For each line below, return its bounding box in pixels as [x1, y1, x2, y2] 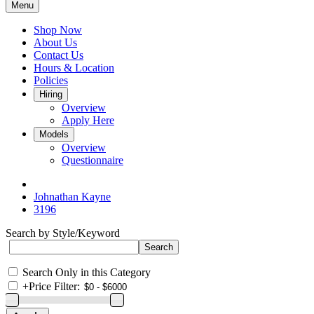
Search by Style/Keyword [6, 227, 120, 239]
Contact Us [34, 49, 83, 61]
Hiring [39, 89, 62, 100]
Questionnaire [62, 154, 123, 166]
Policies [34, 74, 68, 86]
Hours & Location [34, 62, 114, 74]
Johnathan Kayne [34, 191, 111, 203]
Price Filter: [29, 280, 80, 292]
